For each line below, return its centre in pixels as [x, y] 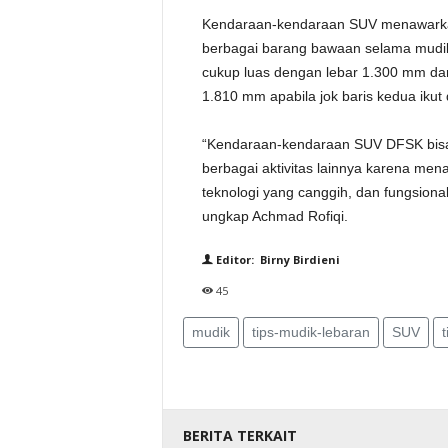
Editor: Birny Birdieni [276, 259]
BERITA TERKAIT [239, 435]
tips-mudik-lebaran [310, 332]
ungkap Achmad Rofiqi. [274, 216]
